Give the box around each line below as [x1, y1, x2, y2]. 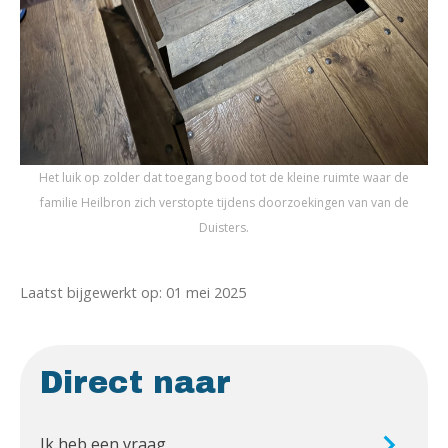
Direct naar [40, 366, 231, 401]
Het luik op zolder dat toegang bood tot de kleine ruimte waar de [39, 169, 409, 187]
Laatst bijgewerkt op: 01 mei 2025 [20, 283, 246, 303]
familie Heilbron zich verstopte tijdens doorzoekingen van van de [39, 194, 409, 212]
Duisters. [199, 219, 249, 237]
